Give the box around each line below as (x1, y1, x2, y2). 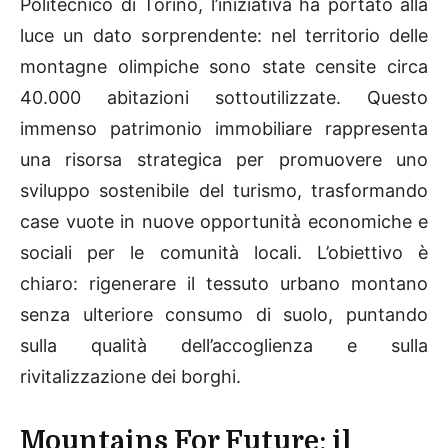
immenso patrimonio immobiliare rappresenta (20, 118, 428, 140)
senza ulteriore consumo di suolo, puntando (20, 304, 428, 326)
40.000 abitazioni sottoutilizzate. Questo (20, 87, 428, 109)
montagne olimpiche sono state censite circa (20, 56, 428, 78)
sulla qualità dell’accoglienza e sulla (20, 335, 428, 357)
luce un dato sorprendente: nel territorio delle (20, 25, 428, 47)
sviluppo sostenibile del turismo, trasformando (20, 180, 428, 202)
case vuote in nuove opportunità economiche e (20, 211, 428, 233)
